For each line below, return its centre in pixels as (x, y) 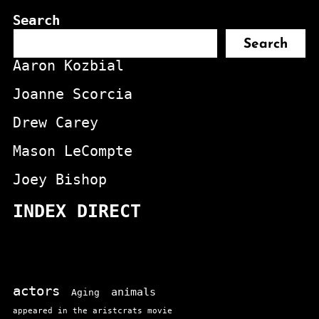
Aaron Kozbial (68, 66)
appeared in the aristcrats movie (92, 311)
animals (133, 292)
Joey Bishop (59, 180)
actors (36, 291)
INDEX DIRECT (77, 211)
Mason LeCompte (72, 151)
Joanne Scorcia (72, 94)
